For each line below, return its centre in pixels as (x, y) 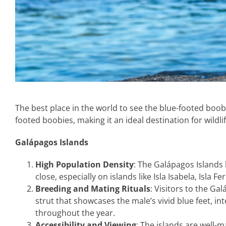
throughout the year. (75, 213)
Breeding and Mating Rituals (93, 188)
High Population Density (84, 164)
